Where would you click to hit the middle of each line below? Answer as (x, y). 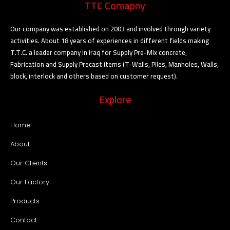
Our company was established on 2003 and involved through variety (110, 28)
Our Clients (29, 163)
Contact (24, 220)
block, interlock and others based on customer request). (94, 76)
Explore (115, 99)
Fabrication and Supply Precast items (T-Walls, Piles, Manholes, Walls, (114, 64)
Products (25, 201)
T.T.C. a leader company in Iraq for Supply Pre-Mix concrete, (99, 52)
